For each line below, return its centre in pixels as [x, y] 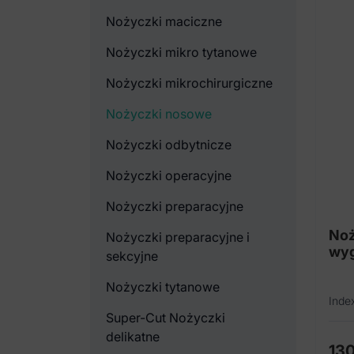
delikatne [133, 337]
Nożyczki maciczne [164, 21]
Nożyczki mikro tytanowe [181, 52]
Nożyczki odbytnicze [169, 145]
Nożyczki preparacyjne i [178, 237]
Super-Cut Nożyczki [166, 318]
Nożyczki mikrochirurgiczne [189, 83]
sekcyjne [132, 256]
